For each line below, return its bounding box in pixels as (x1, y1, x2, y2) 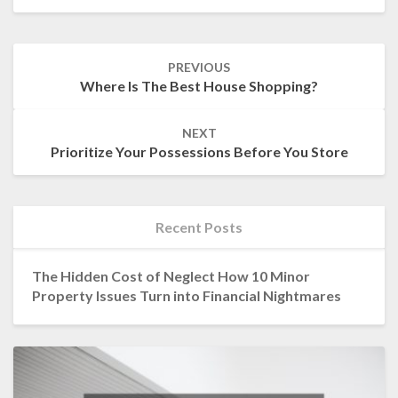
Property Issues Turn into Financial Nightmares (31, 287, 341, 305)
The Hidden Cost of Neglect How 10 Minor (31, 267, 310, 285)
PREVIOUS (168, 60, 230, 76)
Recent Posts (155, 219, 243, 236)
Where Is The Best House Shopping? (80, 77, 318, 95)
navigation (12, 61, 99, 84)
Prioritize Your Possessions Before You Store (50, 143, 348, 161)
